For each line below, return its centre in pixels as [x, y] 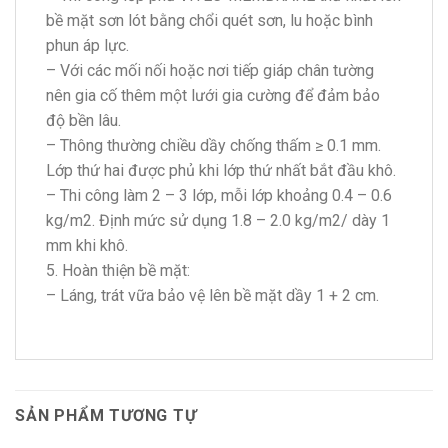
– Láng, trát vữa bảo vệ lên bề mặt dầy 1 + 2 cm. [212, 296]
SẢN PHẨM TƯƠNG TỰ [106, 415]
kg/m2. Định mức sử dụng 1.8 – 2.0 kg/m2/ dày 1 [218, 221]
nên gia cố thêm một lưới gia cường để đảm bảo [213, 96]
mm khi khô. [87, 246]
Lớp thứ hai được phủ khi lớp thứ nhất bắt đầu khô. [221, 171]
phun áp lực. [87, 46]
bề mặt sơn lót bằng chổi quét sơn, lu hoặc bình [209, 21]
